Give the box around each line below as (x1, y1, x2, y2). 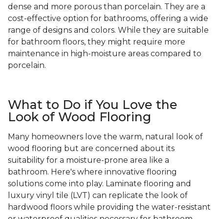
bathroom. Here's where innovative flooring (8, 167, 177, 177)
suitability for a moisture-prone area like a (8, 155, 169, 165)
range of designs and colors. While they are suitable (8, 25, 209, 35)
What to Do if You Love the (8, 97, 177, 112)
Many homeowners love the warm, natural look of (8, 132, 203, 142)
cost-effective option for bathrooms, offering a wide (8, 14, 208, 23)
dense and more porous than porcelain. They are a (8, 2, 205, 12)
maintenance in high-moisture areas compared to (8, 49, 201, 59)
